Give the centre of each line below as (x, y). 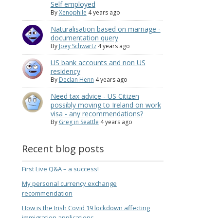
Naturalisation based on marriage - (105, 29)
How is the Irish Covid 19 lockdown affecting (86, 208)
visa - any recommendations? (97, 114)
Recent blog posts (63, 149)
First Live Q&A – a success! (60, 169)
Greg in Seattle (79, 122)
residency (65, 72)
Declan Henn (76, 80)
